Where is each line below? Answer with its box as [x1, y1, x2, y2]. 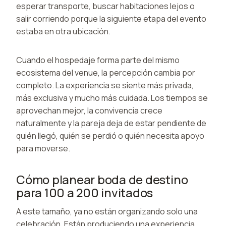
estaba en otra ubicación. [16, 25, 110, 37]
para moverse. [16, 142, 70, 154]
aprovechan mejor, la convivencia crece [16, 104, 162, 116]
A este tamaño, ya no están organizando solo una [16, 205, 198, 217]
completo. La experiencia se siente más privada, [16, 79, 194, 91]
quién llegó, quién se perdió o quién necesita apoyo [16, 130, 204, 141]
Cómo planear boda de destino [16, 171, 188, 188]
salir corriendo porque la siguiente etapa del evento [16, 13, 206, 24]
